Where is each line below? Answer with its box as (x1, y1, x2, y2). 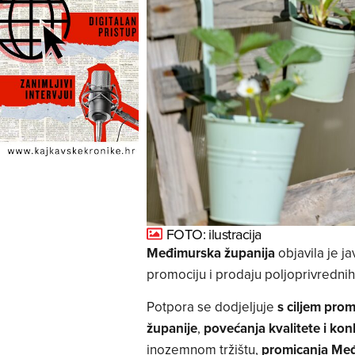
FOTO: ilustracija (166, 223, 261, 244)
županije (146, 319, 197, 338)
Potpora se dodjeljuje (146, 297, 277, 317)
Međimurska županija (146, 242, 275, 262)
